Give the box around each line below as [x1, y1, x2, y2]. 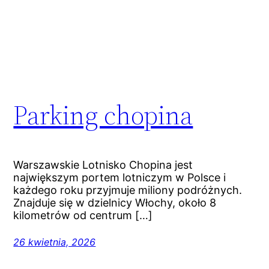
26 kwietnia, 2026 [13, 235, 96, 248]
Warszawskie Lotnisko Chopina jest [13, 158, 193, 171]
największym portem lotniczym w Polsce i [13, 171, 226, 184]
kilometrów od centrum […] [13, 208, 153, 222]
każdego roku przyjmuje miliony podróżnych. [13, 183, 243, 196]
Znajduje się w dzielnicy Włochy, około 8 [13, 196, 217, 209]
